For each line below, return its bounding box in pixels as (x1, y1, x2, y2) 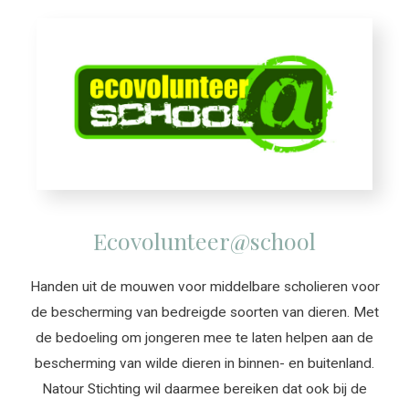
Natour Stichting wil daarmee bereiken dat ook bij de (42, 381, 367, 398)
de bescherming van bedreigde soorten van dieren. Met (30, 304, 379, 321)
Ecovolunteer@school (93, 225, 316, 257)
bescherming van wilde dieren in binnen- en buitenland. (35, 355, 374, 372)
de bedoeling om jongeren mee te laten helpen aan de (36, 330, 373, 347)
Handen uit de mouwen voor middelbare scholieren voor (29, 278, 380, 296)
